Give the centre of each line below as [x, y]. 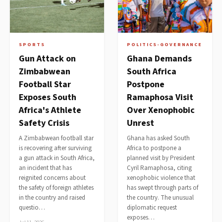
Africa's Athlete [50, 110]
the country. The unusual [160, 198]
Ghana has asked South [158, 138]
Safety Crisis [44, 123]
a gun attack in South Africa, [57, 158]
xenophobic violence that [161, 178]
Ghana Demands [159, 59]
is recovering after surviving [55, 148]
